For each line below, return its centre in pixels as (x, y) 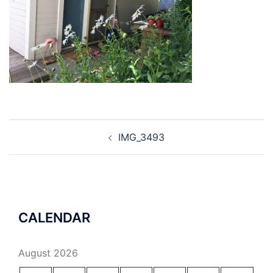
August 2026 (48, 253)
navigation (46, 144)
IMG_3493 (141, 137)
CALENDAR (54, 218)
